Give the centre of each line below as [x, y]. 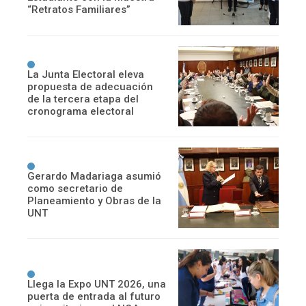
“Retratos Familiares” [79, 10]
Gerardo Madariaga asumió [94, 176]
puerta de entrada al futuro [94, 296]
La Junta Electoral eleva [86, 75]
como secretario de [75, 188]
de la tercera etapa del [83, 99]
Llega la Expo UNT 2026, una [97, 284]
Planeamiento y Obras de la [94, 200]
